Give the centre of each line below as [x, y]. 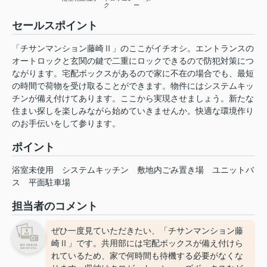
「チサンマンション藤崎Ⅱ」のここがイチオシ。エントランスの [133, 49]
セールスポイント [55, 26]
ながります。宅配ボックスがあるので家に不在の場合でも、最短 [133, 74]
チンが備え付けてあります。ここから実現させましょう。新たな [133, 99]
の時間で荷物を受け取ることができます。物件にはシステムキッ [133, 86]
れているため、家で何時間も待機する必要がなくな [147, 256]
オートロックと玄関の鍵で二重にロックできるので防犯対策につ [133, 61]
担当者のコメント [55, 207]
